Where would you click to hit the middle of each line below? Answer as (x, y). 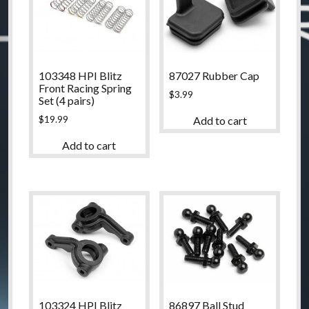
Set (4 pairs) (66, 100)
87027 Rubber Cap (215, 75)
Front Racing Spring (85, 88)
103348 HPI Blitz (80, 75)
